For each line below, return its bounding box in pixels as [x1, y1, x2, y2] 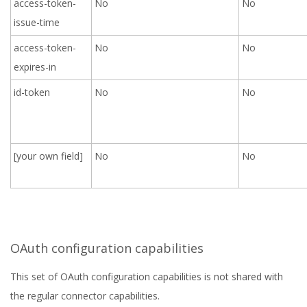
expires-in [14, 60, 57, 73]
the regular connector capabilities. [10, 289, 160, 302]
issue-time [14, 16, 60, 29]
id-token [14, 86, 51, 99]
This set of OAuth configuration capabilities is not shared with [10, 270, 283, 283]
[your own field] [14, 149, 84, 162]
